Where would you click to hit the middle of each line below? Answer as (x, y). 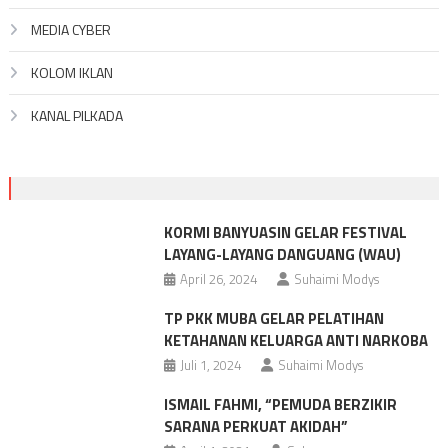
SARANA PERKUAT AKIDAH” (255, 426)
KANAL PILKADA (76, 115)
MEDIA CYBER (70, 29)
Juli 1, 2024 (210, 364)
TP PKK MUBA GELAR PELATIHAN (273, 318)
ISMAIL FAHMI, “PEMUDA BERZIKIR (280, 404)
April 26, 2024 (218, 278)
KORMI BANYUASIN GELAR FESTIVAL (285, 232)
